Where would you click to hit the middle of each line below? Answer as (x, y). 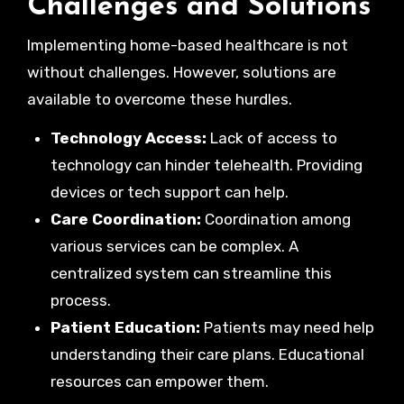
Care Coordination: (125, 219)
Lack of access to (271, 138)
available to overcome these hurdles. (159, 99)
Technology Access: (128, 138)
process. (80, 300)
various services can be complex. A (174, 246)
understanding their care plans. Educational (207, 354)
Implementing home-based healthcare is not (187, 45)
